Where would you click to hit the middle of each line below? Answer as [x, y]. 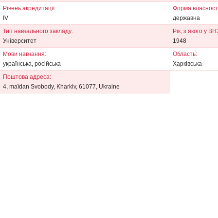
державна [186, 18]
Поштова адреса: [27, 77]
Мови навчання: [25, 54]
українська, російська [32, 64]
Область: [185, 54]
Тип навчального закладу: [38, 31]
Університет [20, 41]
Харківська [187, 64]
